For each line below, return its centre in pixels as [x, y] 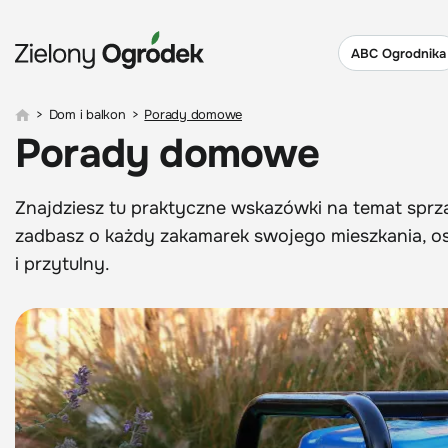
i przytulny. [62, 264]
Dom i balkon [87, 114]
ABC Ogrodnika [398, 53]
